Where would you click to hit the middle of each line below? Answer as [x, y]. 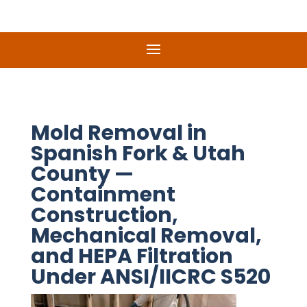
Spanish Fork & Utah [138, 153]
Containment [103, 195]
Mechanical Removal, [146, 236]
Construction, [104, 215]
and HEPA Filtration [132, 256]
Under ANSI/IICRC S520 [150, 277]
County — [82, 174]
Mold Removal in [119, 133]
